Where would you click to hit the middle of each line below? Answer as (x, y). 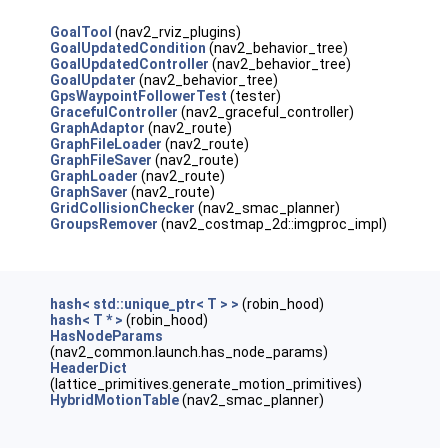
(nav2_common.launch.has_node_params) (188, 352)
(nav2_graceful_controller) (265, 112)
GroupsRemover (103, 224)
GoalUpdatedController (129, 64)
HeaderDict (88, 368)
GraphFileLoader (105, 144)
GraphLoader (93, 176)
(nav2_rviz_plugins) (176, 32)
